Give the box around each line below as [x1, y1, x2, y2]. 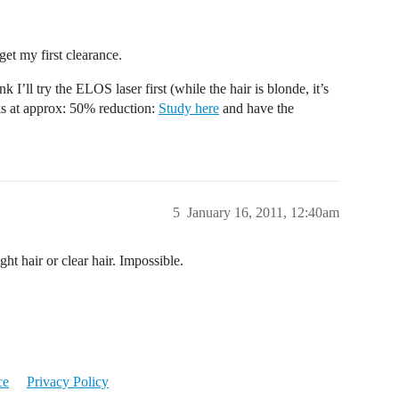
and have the [219, 101, 294, 116]
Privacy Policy [27, 374, 109, 389]
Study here [159, 101, 219, 116]
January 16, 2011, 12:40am [187, 205, 339, 220]
